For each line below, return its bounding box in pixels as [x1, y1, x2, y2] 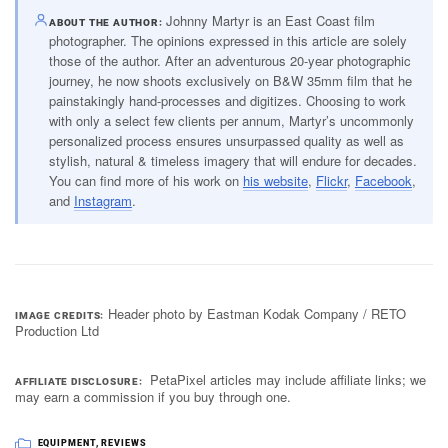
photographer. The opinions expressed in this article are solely [48, 31, 407, 51]
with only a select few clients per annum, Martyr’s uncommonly [48, 111, 414, 131]
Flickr [315, 171, 347, 191]
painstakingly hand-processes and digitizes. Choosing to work [48, 91, 406, 111]
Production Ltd [15, 320, 99, 340]
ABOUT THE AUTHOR [48, 17, 159, 29]
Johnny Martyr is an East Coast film [166, 11, 376, 31]
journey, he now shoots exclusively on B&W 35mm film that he [48, 71, 412, 91]
